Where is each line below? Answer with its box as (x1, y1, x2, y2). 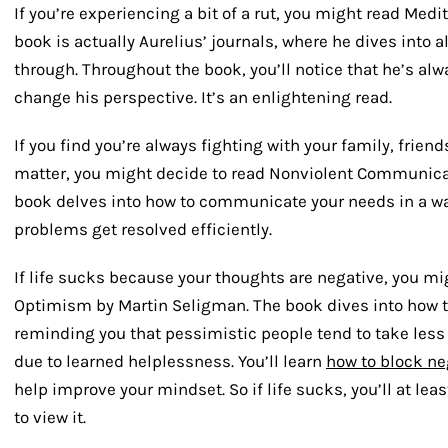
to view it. (14, 407, 86, 428)
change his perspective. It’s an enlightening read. (14, 87, 392, 108)
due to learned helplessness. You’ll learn (14, 351, 326, 372)
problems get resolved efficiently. (14, 219, 272, 240)
